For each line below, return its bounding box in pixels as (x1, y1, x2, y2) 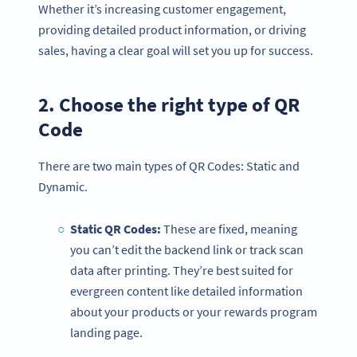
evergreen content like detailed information (70, 282, 303, 299)
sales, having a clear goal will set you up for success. (38, 42, 313, 59)
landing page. (70, 324, 145, 340)
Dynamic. (38, 178, 88, 194)
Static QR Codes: (69, 220, 161, 237)
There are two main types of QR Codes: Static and (38, 157, 300, 174)
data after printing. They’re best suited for (70, 261, 293, 278)
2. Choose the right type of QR (38, 92, 300, 118)
